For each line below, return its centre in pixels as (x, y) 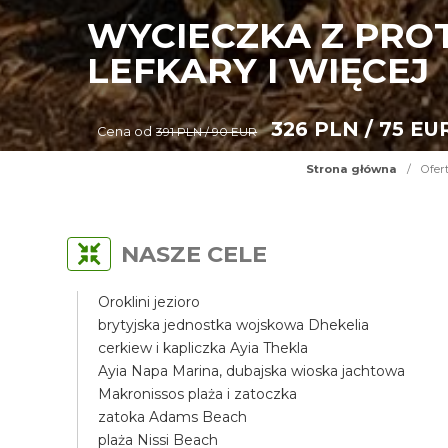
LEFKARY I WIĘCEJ (258, 70)
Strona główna (351, 169)
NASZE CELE (194, 254)
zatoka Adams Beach (173, 417)
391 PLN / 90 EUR (207, 132)
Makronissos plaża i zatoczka (198, 394)
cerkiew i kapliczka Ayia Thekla (203, 348)
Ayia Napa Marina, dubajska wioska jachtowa (252, 371)
